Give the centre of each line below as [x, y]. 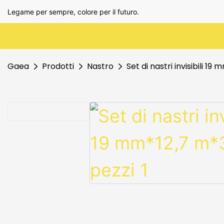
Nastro [100, 66]
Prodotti [58, 66]
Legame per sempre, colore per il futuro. [73, 11]
